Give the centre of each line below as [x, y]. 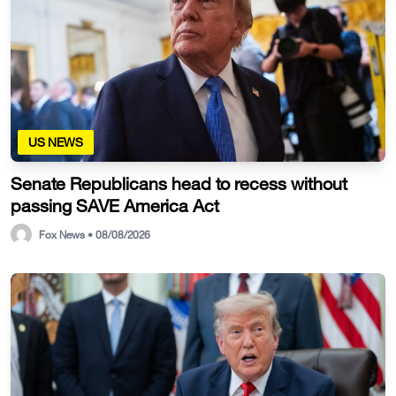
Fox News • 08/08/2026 [95, 234]
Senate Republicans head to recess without [179, 183]
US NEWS [56, 141]
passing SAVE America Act [115, 205]
